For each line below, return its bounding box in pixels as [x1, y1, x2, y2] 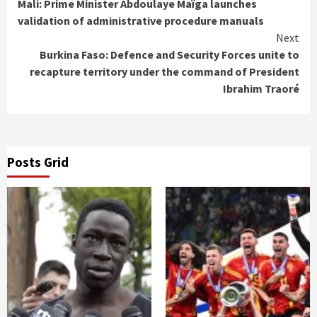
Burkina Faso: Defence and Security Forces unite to [40, 47, 299, 62]
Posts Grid [7, 154, 69, 171]
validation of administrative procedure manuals [18, 13, 264, 28]
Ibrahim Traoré [223, 81, 299, 96]
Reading [17, 5, 94, 32]
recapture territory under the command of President [30, 64, 299, 79]
